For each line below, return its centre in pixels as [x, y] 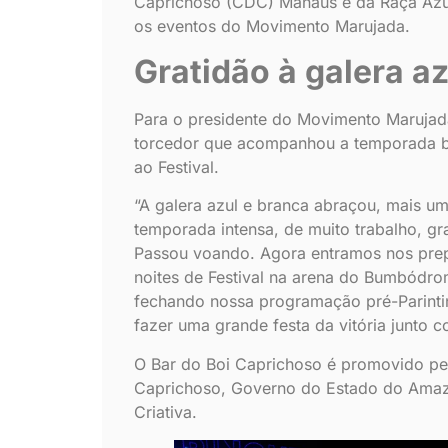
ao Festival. [176, 166]
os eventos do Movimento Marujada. [272, 26]
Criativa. [165, 411]
